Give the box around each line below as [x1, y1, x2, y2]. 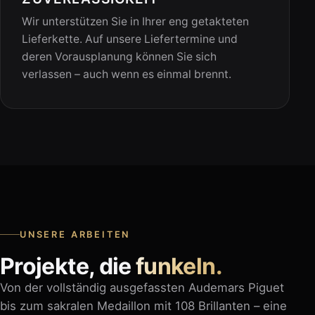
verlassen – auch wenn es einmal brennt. [22, 67, 232, 82]
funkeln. [136, 252, 222, 281]
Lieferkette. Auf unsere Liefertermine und [22, 32, 238, 46]
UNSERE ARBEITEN [20, 229, 131, 240]
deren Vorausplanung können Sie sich [22, 50, 217, 64]
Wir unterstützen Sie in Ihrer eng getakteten [22, 15, 250, 29]
